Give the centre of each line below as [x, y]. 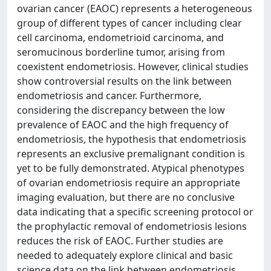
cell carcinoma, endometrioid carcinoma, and [120, 37]
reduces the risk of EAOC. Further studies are [120, 240]
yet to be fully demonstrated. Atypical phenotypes [131, 168]
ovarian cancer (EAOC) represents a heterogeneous [135, 8]
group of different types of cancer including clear [129, 23]
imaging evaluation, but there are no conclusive [126, 197]
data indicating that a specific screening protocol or [135, 211]
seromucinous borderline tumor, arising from [121, 52]
